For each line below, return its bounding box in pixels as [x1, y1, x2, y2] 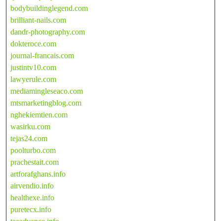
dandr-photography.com [10, 27, 85, 36]
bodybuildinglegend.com [10, 3, 88, 12]
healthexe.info [10, 193, 54, 202]
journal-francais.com [10, 51, 74, 60]
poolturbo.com [10, 146, 56, 154]
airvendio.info [10, 181, 54, 190]
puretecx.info [10, 205, 51, 214]
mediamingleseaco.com [10, 86, 83, 95]
